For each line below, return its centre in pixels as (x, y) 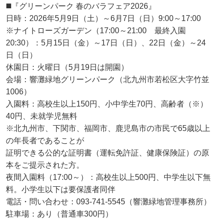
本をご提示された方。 (45, 165)
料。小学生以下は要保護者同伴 (61, 189)
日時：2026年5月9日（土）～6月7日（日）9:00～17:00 (103, 18)
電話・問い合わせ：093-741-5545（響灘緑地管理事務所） (109, 201)
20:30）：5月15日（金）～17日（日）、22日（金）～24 (106, 43)
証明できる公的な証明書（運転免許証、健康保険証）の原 (108, 153)
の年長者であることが (45, 140)
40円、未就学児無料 (42, 116)
